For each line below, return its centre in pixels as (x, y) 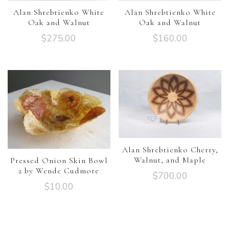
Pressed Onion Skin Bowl (59, 161)
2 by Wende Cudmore (59, 171)
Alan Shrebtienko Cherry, (170, 150)
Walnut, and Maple (170, 160)
